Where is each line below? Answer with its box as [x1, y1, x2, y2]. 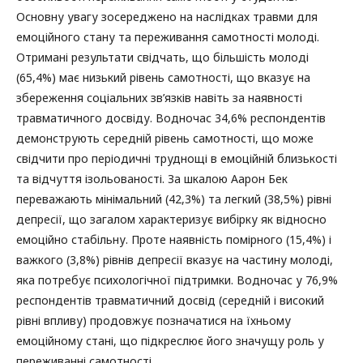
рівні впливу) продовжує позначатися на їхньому [16, 312, 291, 328]
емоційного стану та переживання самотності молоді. [16, 28, 319, 45]
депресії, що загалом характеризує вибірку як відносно [16, 211, 327, 227]
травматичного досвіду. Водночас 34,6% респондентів [16, 109, 326, 126]
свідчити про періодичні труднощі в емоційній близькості [16, 150, 337, 166]
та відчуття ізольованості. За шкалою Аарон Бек [16, 170, 288, 186]
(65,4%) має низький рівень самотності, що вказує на [16, 69, 310, 85]
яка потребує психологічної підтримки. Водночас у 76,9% [16, 271, 338, 288]
